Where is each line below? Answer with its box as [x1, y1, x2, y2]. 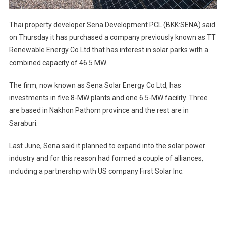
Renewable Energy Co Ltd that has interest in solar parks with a [9, 45, 208, 54]
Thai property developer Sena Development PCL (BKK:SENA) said [9, 20, 215, 29]
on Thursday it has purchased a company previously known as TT [9, 33, 216, 41]
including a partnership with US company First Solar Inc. [9, 166, 184, 175]
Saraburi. [9, 119, 38, 127]
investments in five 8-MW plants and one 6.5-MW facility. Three [9, 93, 208, 102]
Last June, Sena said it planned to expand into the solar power [9, 141, 205, 150]
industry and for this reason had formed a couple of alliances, [9, 154, 203, 162]
